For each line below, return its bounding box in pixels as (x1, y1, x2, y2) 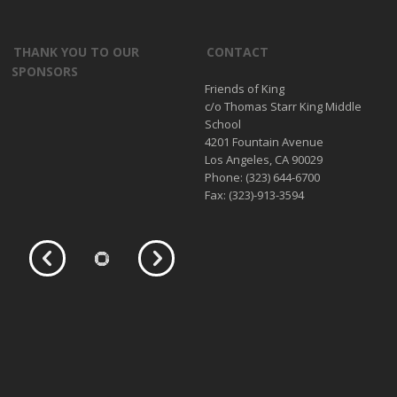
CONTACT (206, 43, 269, 60)
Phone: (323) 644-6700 (204, 168, 320, 185)
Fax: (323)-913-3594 (204, 186, 304, 203)
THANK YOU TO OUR (13, 43, 140, 60)
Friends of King (204, 80, 284, 97)
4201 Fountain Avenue (204, 133, 323, 150)
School (204, 115, 241, 132)
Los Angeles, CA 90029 (204, 151, 323, 167)
